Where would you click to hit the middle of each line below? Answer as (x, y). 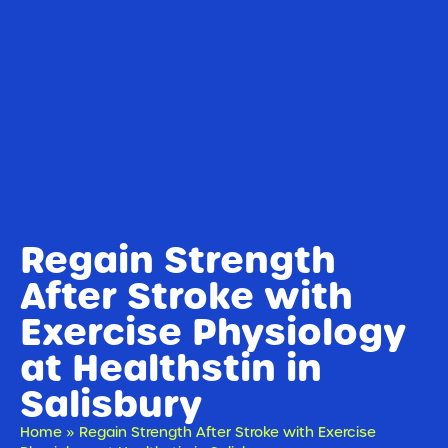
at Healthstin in (171, 368)
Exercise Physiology (213, 332)
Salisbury (111, 404)
